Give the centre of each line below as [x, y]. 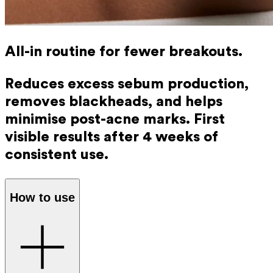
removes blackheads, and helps [114, 101]
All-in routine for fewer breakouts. [124, 51]
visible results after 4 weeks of [112, 137]
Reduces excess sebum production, [127, 84]
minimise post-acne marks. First [115, 119]
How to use [42, 197]
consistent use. [57, 154]
